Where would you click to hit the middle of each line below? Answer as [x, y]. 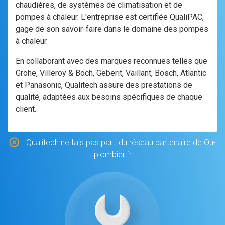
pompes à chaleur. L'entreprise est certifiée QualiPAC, [110, 17]
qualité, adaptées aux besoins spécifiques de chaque [109, 97]
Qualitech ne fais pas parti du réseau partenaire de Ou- [120, 142]
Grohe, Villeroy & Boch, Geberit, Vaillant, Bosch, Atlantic [111, 73]
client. [26, 109]
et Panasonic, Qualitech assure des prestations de [104, 85]
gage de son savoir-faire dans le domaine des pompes [112, 29]
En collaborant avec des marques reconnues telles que [111, 61]
